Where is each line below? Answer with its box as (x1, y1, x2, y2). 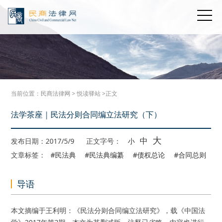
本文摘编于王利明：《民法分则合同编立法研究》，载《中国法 (11, 206, 206, 215)
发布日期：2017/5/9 (11, 136, 77, 146)
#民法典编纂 (85, 150, 124, 160)
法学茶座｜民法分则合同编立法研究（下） (11, 109, 162, 120)
